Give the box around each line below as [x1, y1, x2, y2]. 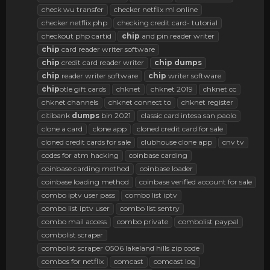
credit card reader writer [60, 57, 144, 67]
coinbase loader [140, 163, 193, 173]
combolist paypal [178, 216, 239, 226]
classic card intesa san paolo [141, 110, 236, 120]
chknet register [181, 97, 233, 107]
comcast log [154, 256, 196, 266]
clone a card [42, 124, 83, 133]
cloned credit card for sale [137, 124, 223, 133]
